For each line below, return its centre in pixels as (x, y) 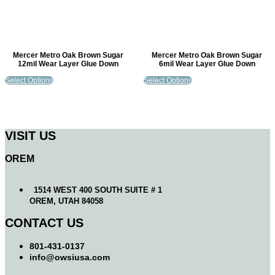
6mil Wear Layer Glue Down (207, 64)
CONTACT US (44, 223)
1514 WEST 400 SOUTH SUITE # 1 (98, 190)
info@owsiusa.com (70, 257)
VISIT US (30, 135)
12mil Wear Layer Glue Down (68, 64)
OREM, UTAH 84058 (66, 201)
